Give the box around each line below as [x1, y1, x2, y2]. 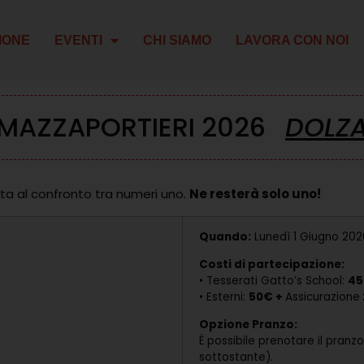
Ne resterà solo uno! [189, 185, 321, 203]
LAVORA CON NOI [235, 32, 349, 47]
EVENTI [54, 32, 102, 47]
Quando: [199, 228, 251, 245]
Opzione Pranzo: [199, 317, 297, 333]
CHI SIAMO [142, 32, 211, 47]
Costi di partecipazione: [199, 257, 344, 273]
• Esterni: [199, 289, 249, 305]
